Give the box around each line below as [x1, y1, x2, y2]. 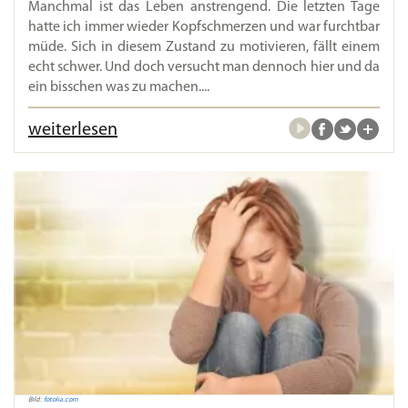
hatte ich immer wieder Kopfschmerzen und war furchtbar [28, 20, 380, 36]
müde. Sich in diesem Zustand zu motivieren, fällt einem [28, 40, 380, 56]
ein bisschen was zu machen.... [28, 80, 209, 96]
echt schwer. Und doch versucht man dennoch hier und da [28, 60, 380, 76]
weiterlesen [28, 121, 117, 140]
